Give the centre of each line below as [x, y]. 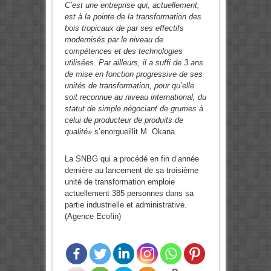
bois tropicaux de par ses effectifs [124, 28]
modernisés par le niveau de [114, 40]
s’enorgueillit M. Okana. [134, 132]
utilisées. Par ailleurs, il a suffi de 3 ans [134, 63]
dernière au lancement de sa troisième [131, 171]
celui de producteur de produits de [124, 120]
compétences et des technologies [123, 51]
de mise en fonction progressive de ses [133, 74]
